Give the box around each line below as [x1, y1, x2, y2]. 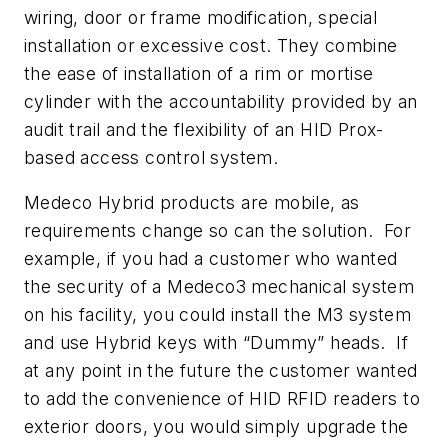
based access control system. [24, 146, 279, 168]
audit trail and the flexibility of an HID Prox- [24, 118, 384, 140]
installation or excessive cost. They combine [24, 34, 398, 56]
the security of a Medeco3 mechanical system [24, 276, 415, 298]
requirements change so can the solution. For [24, 220, 411, 242]
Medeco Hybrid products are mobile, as [24, 192, 360, 214]
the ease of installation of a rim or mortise [24, 62, 374, 84]
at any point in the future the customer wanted [24, 360, 418, 382]
